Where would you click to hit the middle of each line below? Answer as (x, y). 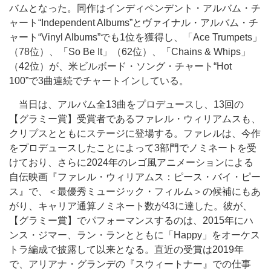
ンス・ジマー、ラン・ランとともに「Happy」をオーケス (135, 235)
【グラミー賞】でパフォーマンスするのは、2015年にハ (131, 220)
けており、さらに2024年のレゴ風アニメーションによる (131, 162)
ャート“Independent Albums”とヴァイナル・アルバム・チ (134, 23)
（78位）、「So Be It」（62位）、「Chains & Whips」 (130, 52)
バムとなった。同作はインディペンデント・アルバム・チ (135, 8)
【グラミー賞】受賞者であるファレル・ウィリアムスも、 (135, 119)
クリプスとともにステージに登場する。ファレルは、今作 (135, 133)
